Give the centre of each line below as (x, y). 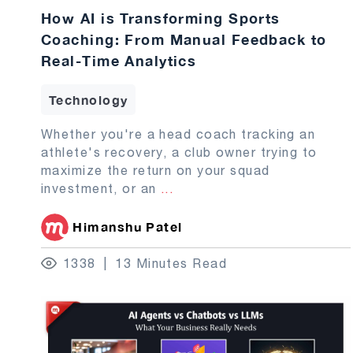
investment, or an (101, 188)
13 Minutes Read (171, 263)
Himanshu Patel (128, 226)
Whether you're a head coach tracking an (178, 134)
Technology (89, 99)
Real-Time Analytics (119, 60)
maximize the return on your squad (156, 170)
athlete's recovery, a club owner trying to (179, 152)
